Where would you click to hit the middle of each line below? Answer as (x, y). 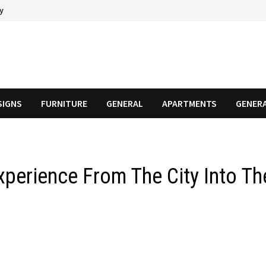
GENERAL (125, 103)
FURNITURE (64, 103)
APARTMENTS (190, 103)
